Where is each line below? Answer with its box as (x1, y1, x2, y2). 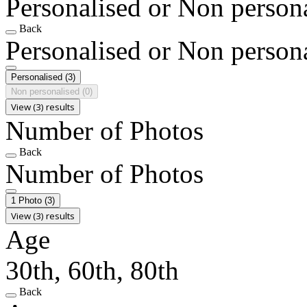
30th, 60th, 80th (5, 255, 179, 285)
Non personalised (11, 86, 82, 97)
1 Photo (11, 195, 45, 206)
